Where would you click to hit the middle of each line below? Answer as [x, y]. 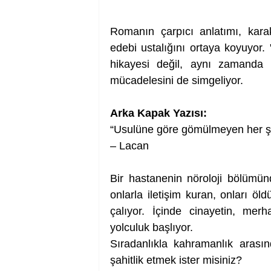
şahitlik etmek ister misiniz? [176, 260]
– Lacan [129, 146]
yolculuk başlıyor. [152, 227]
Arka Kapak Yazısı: [158, 113]
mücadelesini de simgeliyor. [178, 80]
